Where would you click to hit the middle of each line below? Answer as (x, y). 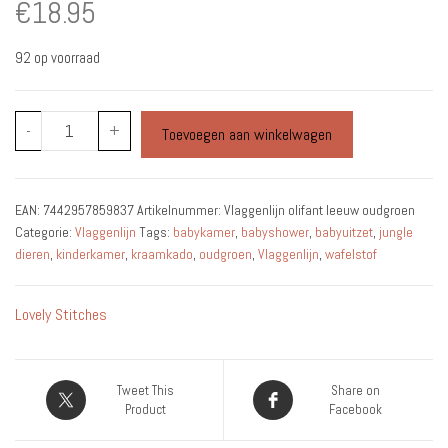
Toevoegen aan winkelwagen (246, 134)
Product (145, 409)
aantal (58, 222)
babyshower (275, 231)
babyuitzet (344, 231)
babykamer (204, 231)
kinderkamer (90, 253)
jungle (396, 231)
